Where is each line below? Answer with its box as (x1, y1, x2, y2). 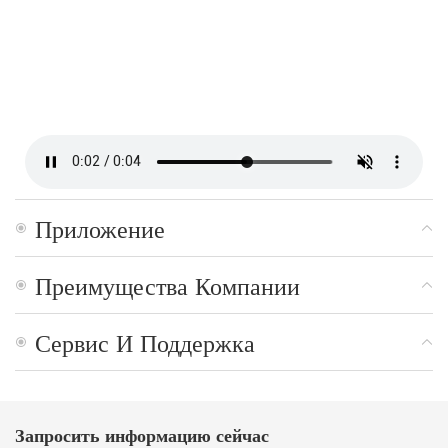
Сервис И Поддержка (35, 323, 255, 359)
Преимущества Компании (35, 266, 300, 302)
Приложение (35, 209, 165, 245)
